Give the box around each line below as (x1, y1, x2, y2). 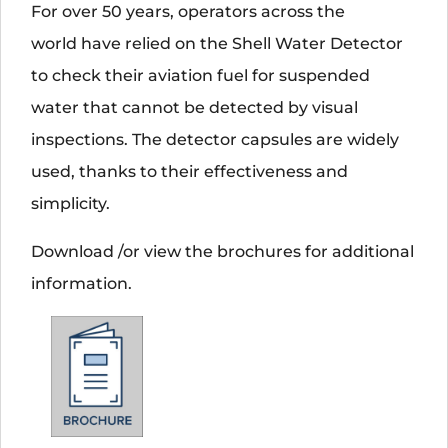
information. (31, 273, 132, 293)
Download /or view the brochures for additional (31, 241, 414, 261)
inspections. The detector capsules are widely (31, 129, 399, 149)
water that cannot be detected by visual (31, 97, 358, 117)
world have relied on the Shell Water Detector (31, 33, 403, 53)
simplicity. (31, 193, 110, 213)
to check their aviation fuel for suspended (31, 65, 370, 85)
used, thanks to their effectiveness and (31, 161, 348, 181)
